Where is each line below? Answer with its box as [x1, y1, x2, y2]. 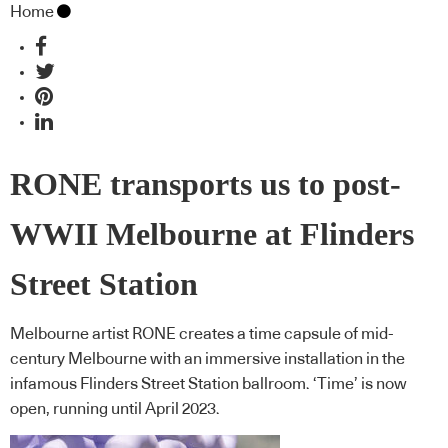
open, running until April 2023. [10, 401, 220, 418]
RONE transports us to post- [10, 166, 401, 202]
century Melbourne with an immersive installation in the [10, 351, 405, 368]
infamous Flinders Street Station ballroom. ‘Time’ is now [10, 376, 407, 393]
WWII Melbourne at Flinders [10, 216, 414, 252]
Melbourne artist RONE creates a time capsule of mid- [10, 326, 394, 343]
